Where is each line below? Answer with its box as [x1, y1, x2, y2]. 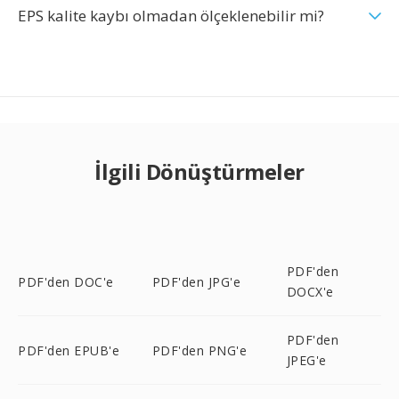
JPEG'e [286, 352, 327, 369]
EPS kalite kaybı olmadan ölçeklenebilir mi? [18, 5, 324, 26]
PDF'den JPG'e [151, 273, 241, 290]
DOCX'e [286, 283, 334, 300]
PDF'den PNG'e [151, 341, 248, 359]
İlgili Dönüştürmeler [94, 157, 305, 186]
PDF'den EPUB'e [18, 341, 119, 359]
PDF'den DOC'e [18, 273, 114, 290]
